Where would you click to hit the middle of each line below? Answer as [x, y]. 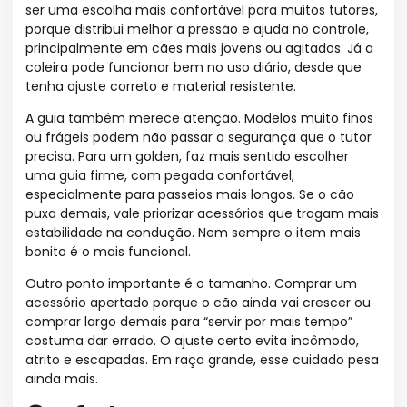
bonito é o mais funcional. [108, 251]
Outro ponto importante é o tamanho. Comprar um [191, 284]
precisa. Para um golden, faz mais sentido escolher [187, 156]
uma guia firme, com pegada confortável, [160, 175]
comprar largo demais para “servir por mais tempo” [189, 322]
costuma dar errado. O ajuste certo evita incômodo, [192, 341]
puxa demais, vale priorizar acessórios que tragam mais [202, 213]
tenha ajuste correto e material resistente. [161, 86]
